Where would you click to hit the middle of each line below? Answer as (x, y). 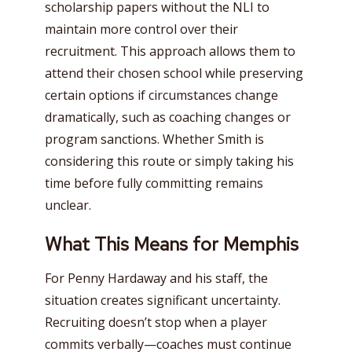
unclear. (68, 205)
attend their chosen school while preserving (174, 73)
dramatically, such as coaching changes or (168, 117)
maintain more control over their (141, 29)
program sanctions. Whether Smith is (154, 139)
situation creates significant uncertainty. (163, 301)
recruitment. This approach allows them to (170, 51)
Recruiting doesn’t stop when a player (156, 323)
